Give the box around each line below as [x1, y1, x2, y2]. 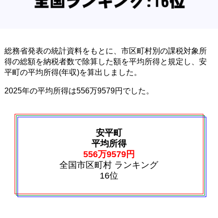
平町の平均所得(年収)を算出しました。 [4, 68, 142, 76]
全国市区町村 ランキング [59, 160, 159, 170]
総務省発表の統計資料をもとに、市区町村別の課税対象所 [4, 46, 207, 55]
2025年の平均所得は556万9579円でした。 [4, 86, 154, 95]
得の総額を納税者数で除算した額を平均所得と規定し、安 [4, 57, 207, 66]
